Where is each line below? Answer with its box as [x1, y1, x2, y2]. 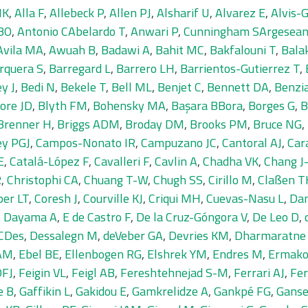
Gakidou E [76, 282, 126, 300]
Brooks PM [190, 115, 247, 133]
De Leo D [252, 208, 299, 226]
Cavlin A [155, 152, 197, 170]
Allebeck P [49, 3, 104, 22]
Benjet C [157, 78, 201, 96]
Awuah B [49, 41, 96, 59]
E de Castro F [63, 208, 131, 226]
